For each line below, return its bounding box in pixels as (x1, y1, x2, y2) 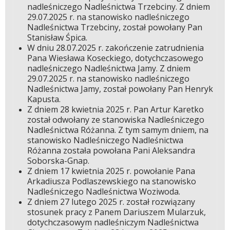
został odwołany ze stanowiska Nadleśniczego (27, 114, 204, 126)
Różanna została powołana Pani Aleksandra (27, 145, 195, 157)
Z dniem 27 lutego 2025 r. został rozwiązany (27, 196, 195, 208)
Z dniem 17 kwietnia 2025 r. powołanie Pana (27, 165, 195, 177)
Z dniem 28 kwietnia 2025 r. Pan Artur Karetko (27, 104, 204, 116)
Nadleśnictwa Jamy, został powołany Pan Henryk (27, 83, 213, 95)
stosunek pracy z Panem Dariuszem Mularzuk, (27, 206, 206, 218)
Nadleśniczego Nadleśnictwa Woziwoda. (27, 186, 180, 198)
